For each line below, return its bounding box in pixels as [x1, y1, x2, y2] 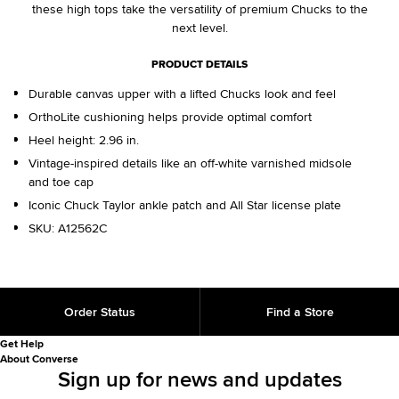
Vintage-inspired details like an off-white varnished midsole [28, 154, 352, 173]
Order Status [64, 303, 135, 322]
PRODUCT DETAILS [151, 56, 248, 73]
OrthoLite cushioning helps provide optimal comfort [28, 108, 312, 126]
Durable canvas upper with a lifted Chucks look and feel [28, 85, 336, 103]
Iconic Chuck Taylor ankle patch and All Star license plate [28, 196, 341, 215]
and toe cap [28, 173, 94, 191]
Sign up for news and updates [57, 363, 342, 395]
